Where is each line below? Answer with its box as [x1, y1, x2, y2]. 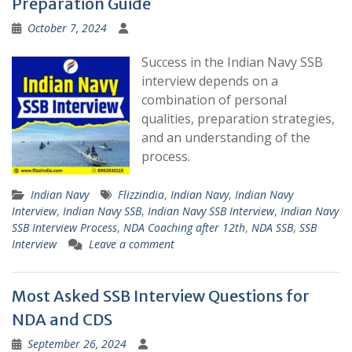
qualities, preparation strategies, [141, 110, 335, 128]
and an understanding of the [141, 129, 310, 147]
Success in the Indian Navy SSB [141, 53, 323, 71]
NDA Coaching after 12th [123, 220, 245, 236]
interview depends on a [141, 72, 278, 90]
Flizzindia [118, 187, 164, 203]
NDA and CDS [12, 310, 112, 330]
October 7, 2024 [27, 20, 107, 36]
